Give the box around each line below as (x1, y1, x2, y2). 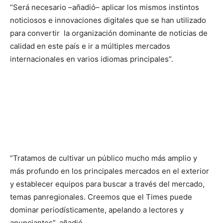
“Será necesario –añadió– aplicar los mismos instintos (10, 2, 199, 12)
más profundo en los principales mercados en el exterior (10, 166, 209, 176)
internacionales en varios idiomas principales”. (10, 54, 173, 64)
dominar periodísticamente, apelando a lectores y (10, 205, 184, 215)
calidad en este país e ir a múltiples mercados (10, 41, 170, 51)
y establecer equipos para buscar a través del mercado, (10, 179, 205, 189)
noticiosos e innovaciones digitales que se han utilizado (10, 15, 206, 25)
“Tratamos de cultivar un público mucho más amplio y (10, 153, 197, 163)
